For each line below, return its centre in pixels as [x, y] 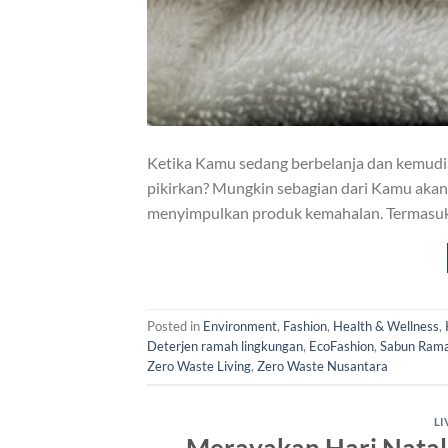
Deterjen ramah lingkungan [225, 346]
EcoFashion [341, 346]
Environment [240, 326]
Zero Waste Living [199, 366]
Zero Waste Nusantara [322, 366]
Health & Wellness [386, 326]
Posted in [175, 326]
